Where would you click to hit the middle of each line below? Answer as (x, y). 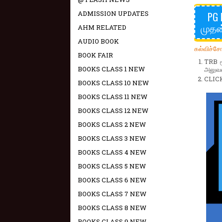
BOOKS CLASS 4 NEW (112, 152)
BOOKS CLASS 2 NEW (112, 124)
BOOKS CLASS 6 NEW (112, 180)
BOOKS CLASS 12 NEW (113, 111)
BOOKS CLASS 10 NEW (113, 83)
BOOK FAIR (95, 55)
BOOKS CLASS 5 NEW (112, 166)
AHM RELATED (102, 27)
